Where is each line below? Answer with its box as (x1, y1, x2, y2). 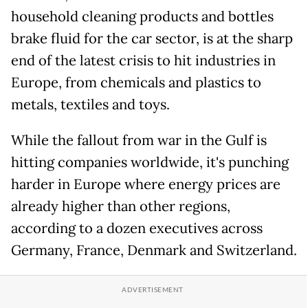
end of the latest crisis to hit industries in (11, 52, 276, 70)
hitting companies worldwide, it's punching (11, 153, 289, 172)
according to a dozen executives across (11, 219, 263, 238)
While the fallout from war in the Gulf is (11, 131, 267, 150)
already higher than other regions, (11, 197, 230, 216)
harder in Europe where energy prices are (11, 175, 280, 194)
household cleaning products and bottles (11, 8, 274, 26)
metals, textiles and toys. (11, 96, 170, 114)
